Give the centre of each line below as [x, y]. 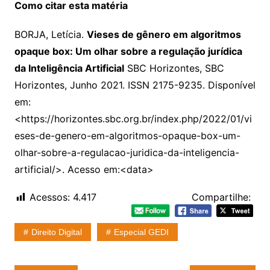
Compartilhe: [221, 197]
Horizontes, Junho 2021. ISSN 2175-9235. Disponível [135, 85]
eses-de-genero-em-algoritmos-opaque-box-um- [127, 136]
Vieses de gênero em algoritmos [164, 35]
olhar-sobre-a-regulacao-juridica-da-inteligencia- [127, 153]
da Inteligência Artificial [69, 68]
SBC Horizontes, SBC [174, 68]
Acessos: [49, 197]
